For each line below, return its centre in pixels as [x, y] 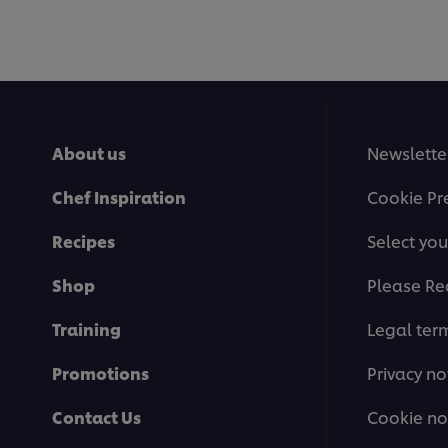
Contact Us [96, 417]
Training [86, 329]
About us [89, 153]
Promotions [100, 373]
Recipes [83, 241]
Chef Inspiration [119, 197]
